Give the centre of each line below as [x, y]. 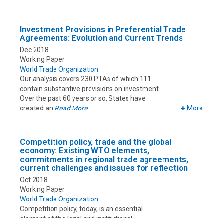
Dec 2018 [34, 50]
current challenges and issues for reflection [104, 168]
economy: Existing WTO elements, [85, 151]
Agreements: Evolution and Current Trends [101, 38]
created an [37, 108]
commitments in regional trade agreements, [104, 159]
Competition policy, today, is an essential [81, 209]
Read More [71, 108]
